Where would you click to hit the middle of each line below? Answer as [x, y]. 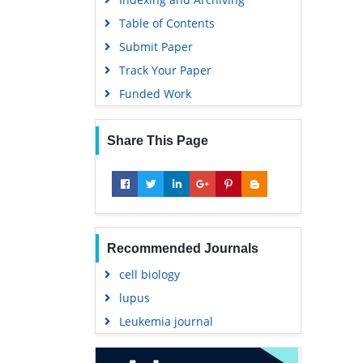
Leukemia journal [166, 321]
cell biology [149, 274]
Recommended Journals [182, 248]
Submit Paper [156, 46]
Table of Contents [167, 23]
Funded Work [155, 93]
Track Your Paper [165, 70]
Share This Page [157, 140]
